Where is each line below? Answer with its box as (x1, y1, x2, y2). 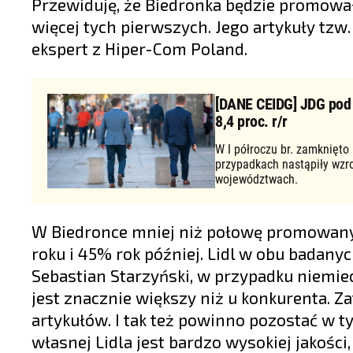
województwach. (215, 172, 299, 187)
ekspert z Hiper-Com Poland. (32, 39, 247, 58)
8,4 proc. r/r (215, 112, 288, 131)
